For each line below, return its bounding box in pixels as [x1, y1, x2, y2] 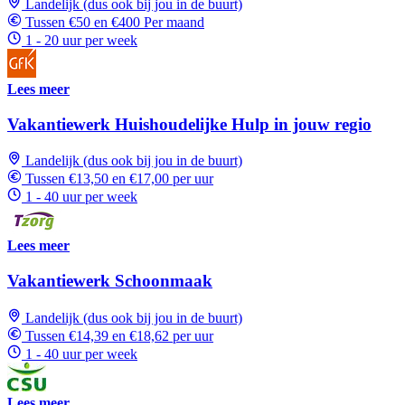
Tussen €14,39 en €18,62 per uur [25, 327, 213, 344]
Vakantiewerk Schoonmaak [7, 271, 212, 291]
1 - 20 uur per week [25, 33, 137, 48]
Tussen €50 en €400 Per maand [25, 14, 204, 30]
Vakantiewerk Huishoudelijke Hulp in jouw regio [7, 114, 372, 134]
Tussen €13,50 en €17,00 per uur [25, 171, 213, 187]
